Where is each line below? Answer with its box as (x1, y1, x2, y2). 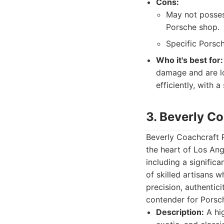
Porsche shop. (166, 22, 219, 32)
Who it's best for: (156, 55, 223, 65)
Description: (156, 207, 204, 217)
